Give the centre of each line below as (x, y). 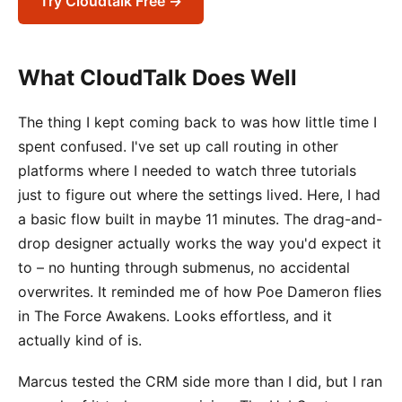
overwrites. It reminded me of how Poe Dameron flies (200, 291)
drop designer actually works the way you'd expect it (200, 243)
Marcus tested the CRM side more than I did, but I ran (200, 381)
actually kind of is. (80, 340)
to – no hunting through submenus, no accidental (184, 267)
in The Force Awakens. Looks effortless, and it (175, 315)
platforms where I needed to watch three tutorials (187, 170)
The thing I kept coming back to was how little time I (197, 122)
